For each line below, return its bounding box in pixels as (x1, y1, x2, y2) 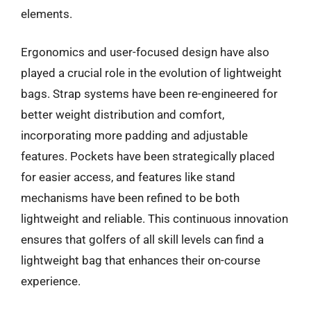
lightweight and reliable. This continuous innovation (21, 212, 288, 226)
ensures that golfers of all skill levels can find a (21, 233, 264, 246)
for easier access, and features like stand (21, 170, 235, 184)
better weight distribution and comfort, (21, 108, 224, 121)
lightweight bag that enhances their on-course (21, 253, 260, 267)
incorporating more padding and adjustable (21, 128, 248, 142)
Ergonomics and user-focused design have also (21, 45, 269, 59)
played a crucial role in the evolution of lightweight (21, 66, 282, 80)
